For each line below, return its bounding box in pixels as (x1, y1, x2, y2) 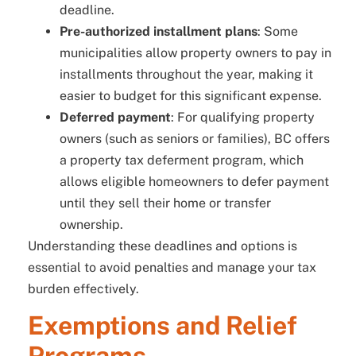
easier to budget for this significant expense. (60, 87, 322, 103)
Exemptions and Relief (28, 311, 297, 341)
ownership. (60, 216, 123, 232)
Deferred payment (60, 109, 171, 125)
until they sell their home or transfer (60, 195, 271, 211)
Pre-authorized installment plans (60, 23, 257, 39)
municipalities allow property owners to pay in (60, 44, 331, 60)
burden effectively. (28, 281, 139, 296)
